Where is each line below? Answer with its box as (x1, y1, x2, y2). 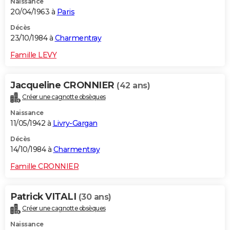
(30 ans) (78, 191, 111, 202)
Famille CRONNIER (10, 161, 79, 171)
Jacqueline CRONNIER (10, 79, 117, 91)
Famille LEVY (10, 50, 56, 60)
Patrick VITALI (10, 190, 79, 202)
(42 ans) (117, 80, 150, 90)
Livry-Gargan (52, 118, 98, 128)
